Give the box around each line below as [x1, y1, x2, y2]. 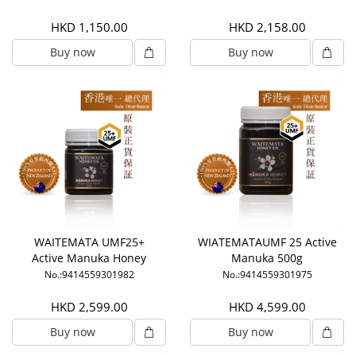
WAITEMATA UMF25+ [33, 234, 145, 250]
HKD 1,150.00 [50, 19, 128, 36]
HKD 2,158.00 [228, 19, 306, 36]
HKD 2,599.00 [50, 299, 128, 315]
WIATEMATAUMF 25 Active [197, 234, 337, 250]
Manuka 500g [231, 250, 303, 266]
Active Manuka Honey [32, 250, 146, 266]
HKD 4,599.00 [228, 299, 306, 315]
